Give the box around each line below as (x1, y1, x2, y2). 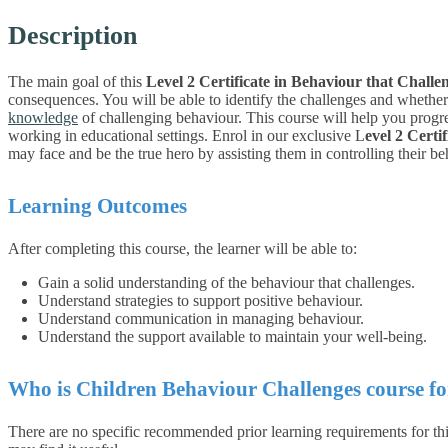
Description (8, 20, 137, 50)
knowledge (8, 108, 78, 126)
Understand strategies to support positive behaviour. (38, 291, 363, 309)
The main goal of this (8, 72, 146, 90)
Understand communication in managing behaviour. (38, 309, 364, 327)
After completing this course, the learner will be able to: (8, 239, 357, 257)
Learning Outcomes (8, 193, 187, 218)
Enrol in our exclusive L (212, 126, 365, 144)
